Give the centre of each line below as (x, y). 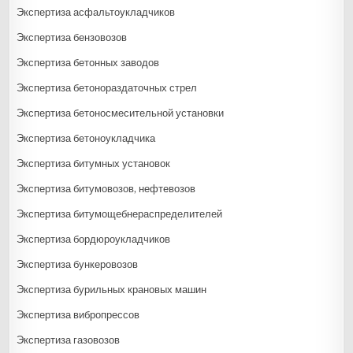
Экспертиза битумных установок (94, 163)
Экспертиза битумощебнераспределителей (120, 214)
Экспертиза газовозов (69, 340)
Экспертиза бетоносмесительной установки (121, 113)
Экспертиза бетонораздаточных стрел (107, 87)
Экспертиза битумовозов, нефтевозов (106, 188)
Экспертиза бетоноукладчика (86, 138)
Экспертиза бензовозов (72, 37)
